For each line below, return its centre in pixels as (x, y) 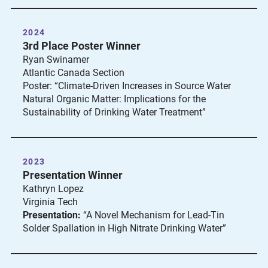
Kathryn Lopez (53, 189)
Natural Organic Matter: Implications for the (114, 99)
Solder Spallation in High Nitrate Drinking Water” (124, 228)
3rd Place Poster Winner (82, 46)
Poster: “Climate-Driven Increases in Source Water (127, 86)
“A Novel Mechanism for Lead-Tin (153, 215)
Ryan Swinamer (56, 60)
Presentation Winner (73, 175)
